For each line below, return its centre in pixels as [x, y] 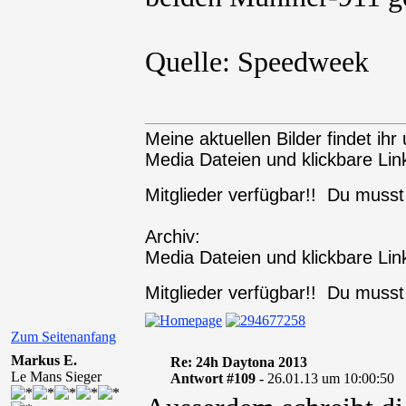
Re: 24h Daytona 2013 [238, 362]
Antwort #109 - [218, 378]
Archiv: [173, 237]
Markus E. [44, 360]
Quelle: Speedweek [257, 62]
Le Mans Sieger [56, 377]
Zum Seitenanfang [63, 337]
